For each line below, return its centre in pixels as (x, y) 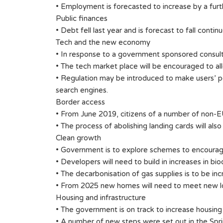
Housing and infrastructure (101, 198)
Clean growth (78, 138)
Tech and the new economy (103, 43)
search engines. (82, 90)
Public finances (82, 19)
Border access (80, 102)
